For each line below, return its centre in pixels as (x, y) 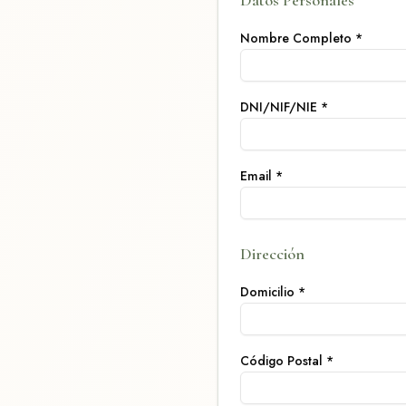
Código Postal (281, 361)
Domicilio (267, 292)
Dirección (272, 254)
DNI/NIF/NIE (279, 107)
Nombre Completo (296, 38)
